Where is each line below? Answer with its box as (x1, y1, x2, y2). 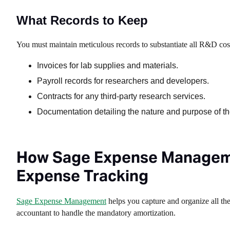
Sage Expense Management (16, 197, 106, 205)
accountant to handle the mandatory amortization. (16, 208, 176, 217)
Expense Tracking (16, 166, 148, 185)
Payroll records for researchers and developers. (37, 76, 209, 85)
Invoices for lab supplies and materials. (37, 61, 178, 70)
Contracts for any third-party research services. (37, 92, 205, 101)
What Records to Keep (16, 13, 148, 27)
